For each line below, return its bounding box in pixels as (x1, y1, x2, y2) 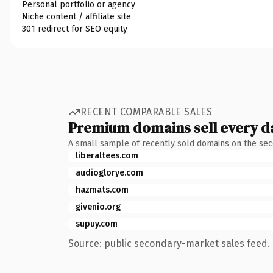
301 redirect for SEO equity (22, 23, 127, 34)
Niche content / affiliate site (22, 11, 131, 22)
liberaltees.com (76, 150, 138, 161)
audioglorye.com (76, 167, 143, 178)
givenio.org (76, 201, 121, 212)
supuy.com (76, 218, 118, 229)
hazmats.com (76, 184, 129, 195)
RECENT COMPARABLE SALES (80, 106, 213, 118)
